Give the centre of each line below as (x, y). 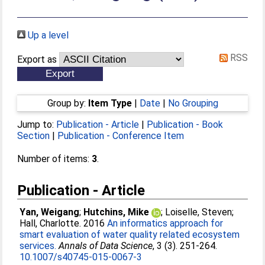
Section (34, 136)
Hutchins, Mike (117, 212)
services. (38, 246)
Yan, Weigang (50, 212)
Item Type (110, 103)
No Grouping (193, 103)
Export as (37, 59)
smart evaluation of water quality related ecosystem (130, 235)
